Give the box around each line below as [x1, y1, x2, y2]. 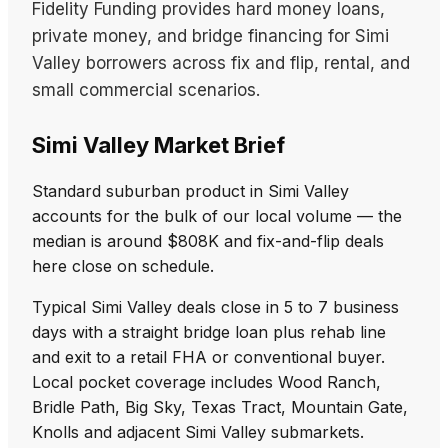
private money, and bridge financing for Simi [32, 26, 389, 46]
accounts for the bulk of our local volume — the [32, 206, 402, 226]
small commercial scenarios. [32, 80, 260, 100]
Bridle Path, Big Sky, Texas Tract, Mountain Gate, [32, 397, 408, 417]
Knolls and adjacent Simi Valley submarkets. [32, 422, 364, 442]
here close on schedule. [32, 256, 214, 276]
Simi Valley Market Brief [32, 132, 285, 158]
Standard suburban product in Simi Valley [32, 181, 349, 201]
